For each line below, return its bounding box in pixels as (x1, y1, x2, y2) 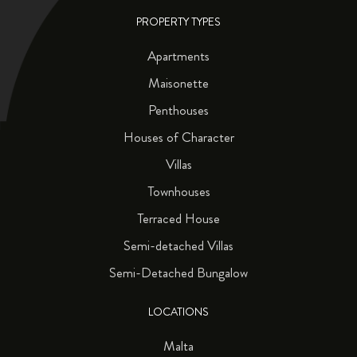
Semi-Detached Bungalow (109, 262, 248, 282)
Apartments (147, 45, 210, 65)
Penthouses (148, 100, 209, 120)
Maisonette (148, 73, 209, 92)
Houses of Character (123, 127, 234, 147)
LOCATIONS (148, 304, 209, 320)
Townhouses (147, 181, 210, 201)
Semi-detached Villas (124, 235, 233, 255)
